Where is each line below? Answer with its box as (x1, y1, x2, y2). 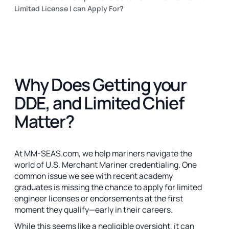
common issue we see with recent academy (14, 170, 173, 181)
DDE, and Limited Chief (14, 91, 184, 115)
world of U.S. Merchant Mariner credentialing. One (14, 158, 197, 170)
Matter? (14, 109, 77, 133)
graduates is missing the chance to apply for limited (14, 181, 202, 193)
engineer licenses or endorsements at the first (14, 192, 183, 204)
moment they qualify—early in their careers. (14, 203, 173, 215)
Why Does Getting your (14, 73, 187, 97)
